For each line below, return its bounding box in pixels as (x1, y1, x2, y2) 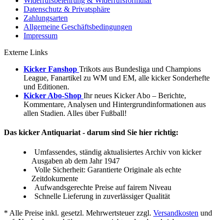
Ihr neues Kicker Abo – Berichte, (83, 91, 186, 100)
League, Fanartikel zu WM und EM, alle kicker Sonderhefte (24, 74, 210, 82)
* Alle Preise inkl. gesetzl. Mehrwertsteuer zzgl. (4, 208, 153, 217)
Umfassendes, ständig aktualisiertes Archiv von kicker (34, 147, 201, 156)
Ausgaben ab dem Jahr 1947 (31, 156, 120, 165)
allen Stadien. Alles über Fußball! (24, 109, 127, 118)
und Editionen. (24, 82, 69, 91)
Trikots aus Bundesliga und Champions (79, 65, 201, 74)
